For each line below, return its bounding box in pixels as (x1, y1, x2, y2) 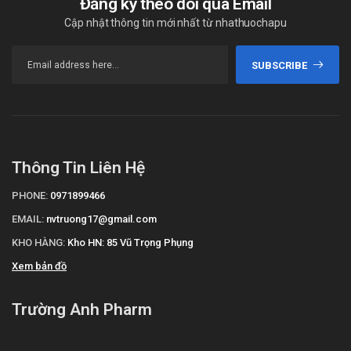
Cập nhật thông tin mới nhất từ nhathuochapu (64, 16, 287, 30)
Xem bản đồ (12, 260, 67, 273)
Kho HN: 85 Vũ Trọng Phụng (67, 237, 194, 249)
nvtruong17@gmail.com (46, 213, 157, 226)
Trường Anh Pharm (12, 300, 152, 320)
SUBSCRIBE (251, 59, 307, 71)
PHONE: (12, 190, 48, 202)
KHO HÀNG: (12, 237, 65, 249)
